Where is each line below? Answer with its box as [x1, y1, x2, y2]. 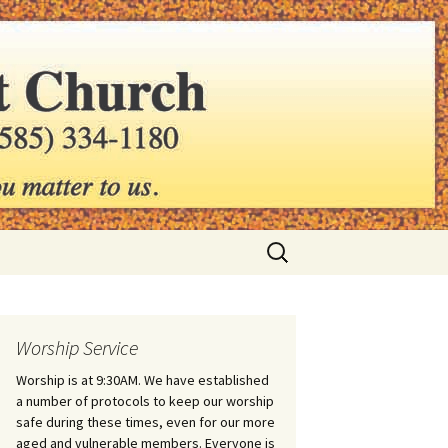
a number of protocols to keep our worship [16, 392, 274, 410]
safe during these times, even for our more [16, 413, 275, 431]
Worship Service [16, 335, 138, 360]
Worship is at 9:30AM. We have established [16, 371, 269, 389]
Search [261, 232, 307, 252]
